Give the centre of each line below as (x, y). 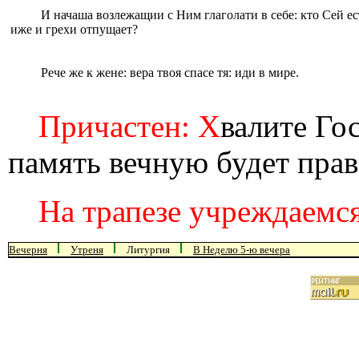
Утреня (87, 250)
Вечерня (28, 250)
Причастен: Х (129, 126)
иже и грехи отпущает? (74, 29)
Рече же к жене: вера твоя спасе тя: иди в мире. (169, 73)
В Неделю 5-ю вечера (242, 250)
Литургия (148, 250)
